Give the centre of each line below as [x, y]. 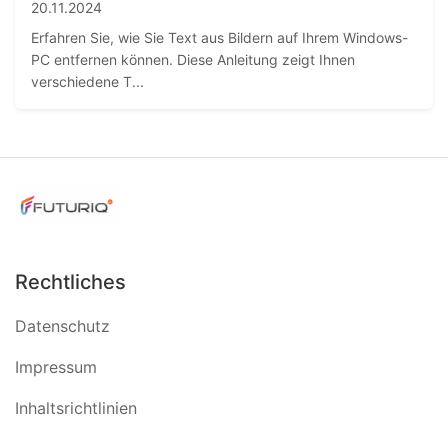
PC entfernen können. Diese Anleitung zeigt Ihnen [193, 60]
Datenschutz [62, 326]
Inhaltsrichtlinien [76, 408]
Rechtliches [70, 282]
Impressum [56, 367]
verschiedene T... [87, 82]
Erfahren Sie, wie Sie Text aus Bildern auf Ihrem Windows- [219, 38]
